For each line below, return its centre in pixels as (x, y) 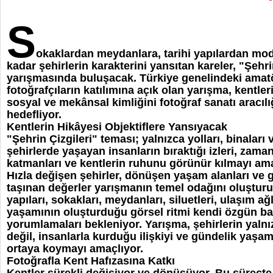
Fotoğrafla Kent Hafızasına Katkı (91, 261)
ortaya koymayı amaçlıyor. (75, 249)
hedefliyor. (34, 115)
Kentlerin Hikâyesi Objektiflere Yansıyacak (117, 127)
